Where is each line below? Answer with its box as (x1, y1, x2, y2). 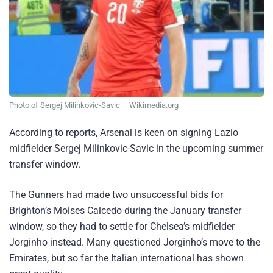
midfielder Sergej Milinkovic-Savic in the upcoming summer (9, 143, 263, 155)
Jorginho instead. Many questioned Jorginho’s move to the (9, 236, 260, 248)
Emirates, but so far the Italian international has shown (9, 252, 244, 264)
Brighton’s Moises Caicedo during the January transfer (9, 204, 241, 216)
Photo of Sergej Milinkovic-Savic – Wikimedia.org (9, 101, 179, 110)
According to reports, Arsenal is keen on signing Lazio (9, 127, 238, 139)
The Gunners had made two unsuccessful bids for (9, 188, 223, 200)
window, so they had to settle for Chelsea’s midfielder (9, 220, 235, 232)
